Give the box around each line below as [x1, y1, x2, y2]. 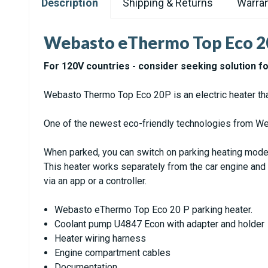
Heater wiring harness [54, 233, 147, 244]
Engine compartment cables [54, 247, 171, 258]
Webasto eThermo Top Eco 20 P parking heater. [54, 204, 253, 215]
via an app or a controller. [44, 175, 147, 187]
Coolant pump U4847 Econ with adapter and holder [54, 218, 265, 230]
